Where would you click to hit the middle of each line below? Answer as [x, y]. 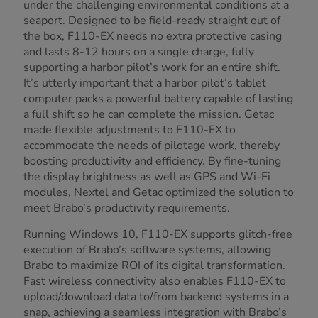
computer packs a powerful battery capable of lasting [158, 99]
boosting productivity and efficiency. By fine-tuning [152, 161]
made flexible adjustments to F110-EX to [130, 130]
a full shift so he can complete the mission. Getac [149, 115]
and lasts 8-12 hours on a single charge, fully [139, 52]
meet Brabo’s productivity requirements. [127, 208]
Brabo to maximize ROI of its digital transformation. [154, 266]
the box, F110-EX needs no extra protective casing [153, 37]
